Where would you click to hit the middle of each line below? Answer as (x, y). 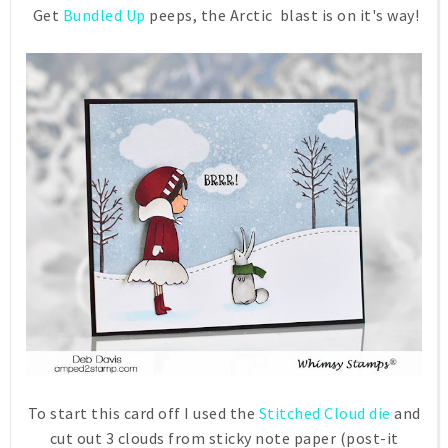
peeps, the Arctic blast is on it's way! (282, 14)
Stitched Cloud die (324, 412)
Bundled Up (104, 14)
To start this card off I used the (143, 412)
